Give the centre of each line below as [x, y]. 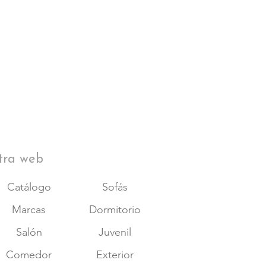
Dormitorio [115, 210]
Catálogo [29, 187]
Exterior [115, 255]
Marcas [29, 210]
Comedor [29, 255]
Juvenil [115, 232]
